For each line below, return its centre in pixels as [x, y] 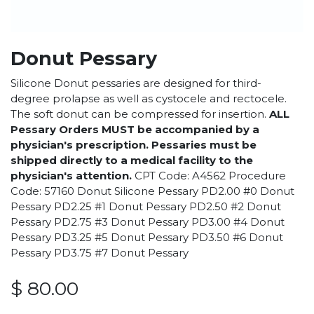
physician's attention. [71, 176]
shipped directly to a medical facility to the [132, 161]
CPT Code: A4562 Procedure [209, 176]
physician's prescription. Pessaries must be [134, 145]
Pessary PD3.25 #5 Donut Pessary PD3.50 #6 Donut [147, 238]
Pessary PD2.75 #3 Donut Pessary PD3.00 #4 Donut [148, 222]
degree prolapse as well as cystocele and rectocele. [149, 99]
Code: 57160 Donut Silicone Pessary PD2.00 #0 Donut [152, 191]
